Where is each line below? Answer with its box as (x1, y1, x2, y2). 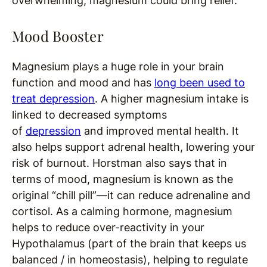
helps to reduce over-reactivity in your (12, 221, 204, 234)
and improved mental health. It (81, 125, 239, 138)
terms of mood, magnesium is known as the (12, 173, 233, 186)
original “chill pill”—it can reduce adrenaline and (12, 189, 250, 202)
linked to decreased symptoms (12, 108, 167, 122)
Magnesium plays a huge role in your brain (12, 60, 224, 73)
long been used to (154, 76, 245, 89)
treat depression (12, 92, 95, 105)
